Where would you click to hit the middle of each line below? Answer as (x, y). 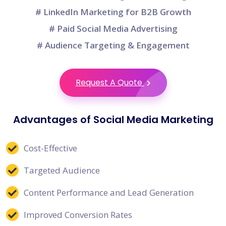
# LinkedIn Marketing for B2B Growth (113, 12)
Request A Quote (110, 83)
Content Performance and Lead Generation (109, 193)
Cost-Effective (50, 148)
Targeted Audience (62, 171)
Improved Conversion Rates (78, 215)
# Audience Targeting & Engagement (113, 45)
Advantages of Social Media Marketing (113, 120)
